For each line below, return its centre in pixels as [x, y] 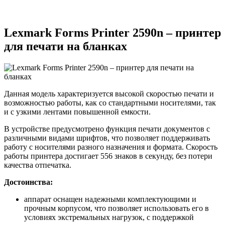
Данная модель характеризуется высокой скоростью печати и [109, 93]
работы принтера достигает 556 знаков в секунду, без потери [108, 156]
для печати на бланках [66, 46]
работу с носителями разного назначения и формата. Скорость [111, 147]
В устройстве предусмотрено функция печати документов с [107, 129]
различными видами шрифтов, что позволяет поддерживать [107, 138]
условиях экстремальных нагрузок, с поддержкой [109, 217]
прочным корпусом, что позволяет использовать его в [117, 208]
